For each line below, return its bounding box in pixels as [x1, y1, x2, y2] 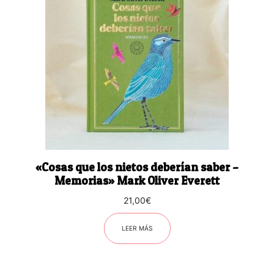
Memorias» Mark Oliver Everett [54, 173, 220, 188]
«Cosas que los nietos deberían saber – [35, 160, 239, 174]
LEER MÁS [121, 224, 153, 232]
